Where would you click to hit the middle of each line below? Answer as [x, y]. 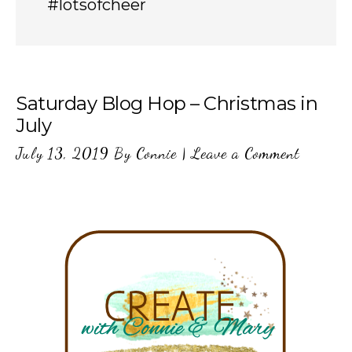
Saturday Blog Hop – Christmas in [167, 103]
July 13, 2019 [62, 153]
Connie [156, 153]
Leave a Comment [246, 153]
